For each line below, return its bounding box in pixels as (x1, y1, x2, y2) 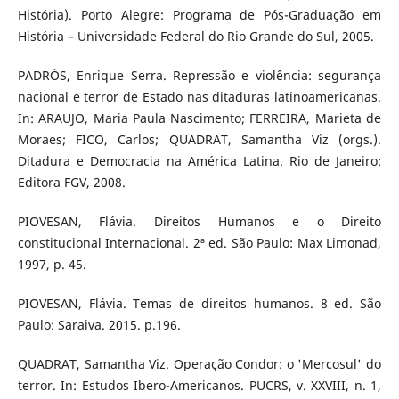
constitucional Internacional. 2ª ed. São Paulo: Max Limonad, (17, 234, 382, 252)
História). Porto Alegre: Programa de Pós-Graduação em (17, 6, 382, 24)
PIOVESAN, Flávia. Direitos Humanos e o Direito (17, 213, 382, 231)
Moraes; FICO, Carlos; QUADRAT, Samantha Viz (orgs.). (17, 131, 382, 149)
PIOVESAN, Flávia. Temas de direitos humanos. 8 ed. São (17, 295, 382, 313)
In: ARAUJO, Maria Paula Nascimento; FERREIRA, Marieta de (17, 110, 382, 127)
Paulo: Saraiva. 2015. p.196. (17, 316, 181, 334)
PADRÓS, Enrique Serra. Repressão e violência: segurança (17, 67, 382, 85)
